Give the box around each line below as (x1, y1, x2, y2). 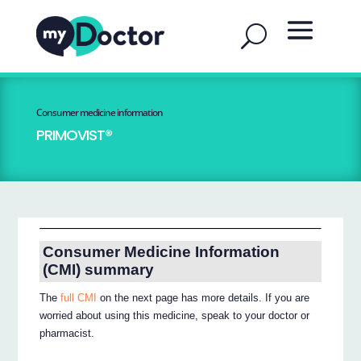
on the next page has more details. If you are (97, 292, 310, 305)
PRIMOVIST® (35, 125, 112, 145)
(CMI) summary (42, 261, 154, 279)
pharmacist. (39, 327, 95, 340)
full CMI (60, 292, 98, 305)
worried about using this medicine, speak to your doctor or (39, 309, 310, 322)
